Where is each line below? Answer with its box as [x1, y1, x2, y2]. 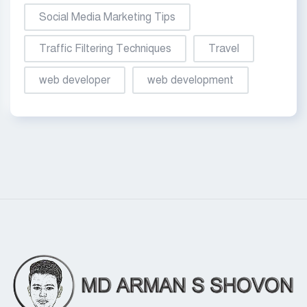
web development [147, 73, 234, 87]
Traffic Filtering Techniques [39, 41, 171, 56]
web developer [39, 73, 110, 87]
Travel [208, 41, 239, 56]
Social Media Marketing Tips [39, 10, 175, 24]
